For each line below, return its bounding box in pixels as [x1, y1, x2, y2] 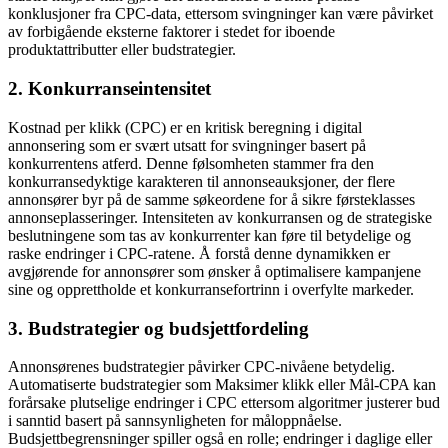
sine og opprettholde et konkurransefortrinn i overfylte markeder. [8, 280, 414, 298]
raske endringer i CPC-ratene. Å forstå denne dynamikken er [8, 244, 390, 262]
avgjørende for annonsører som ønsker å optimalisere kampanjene [8, 262, 421, 280]
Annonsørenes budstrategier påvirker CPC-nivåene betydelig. [8, 358, 395, 376]
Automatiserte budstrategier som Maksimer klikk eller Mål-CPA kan [8, 376, 436, 394]
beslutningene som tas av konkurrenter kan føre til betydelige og [8, 226, 411, 244]
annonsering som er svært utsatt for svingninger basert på [8, 136, 366, 154]
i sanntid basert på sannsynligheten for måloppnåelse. [8, 412, 342, 430]
